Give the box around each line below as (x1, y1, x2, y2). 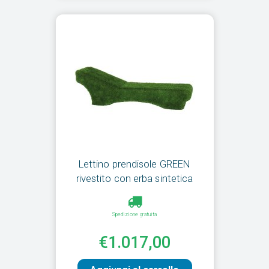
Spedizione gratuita (112, 211, 157, 218)
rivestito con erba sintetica (76, 172, 193, 185)
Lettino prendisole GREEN (78, 158, 191, 171)
